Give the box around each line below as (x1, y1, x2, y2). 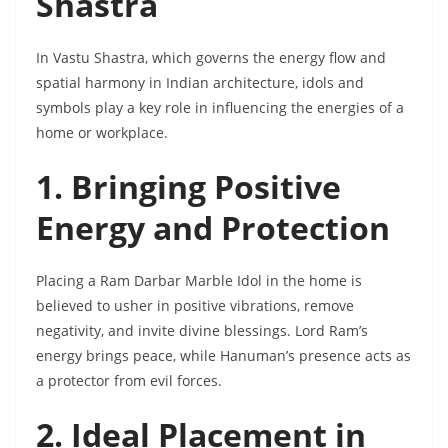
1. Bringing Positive (36, 165, 341, 209)
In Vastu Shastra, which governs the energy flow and (36, 48, 386, 68)
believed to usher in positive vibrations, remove (36, 296, 354, 316)
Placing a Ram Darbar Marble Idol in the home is (36, 271, 362, 291)
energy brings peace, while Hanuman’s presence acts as (36, 346, 411, 366)
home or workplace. (36, 123, 168, 143)
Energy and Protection (36, 206, 390, 250)
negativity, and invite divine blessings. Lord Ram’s (36, 321, 368, 341)
